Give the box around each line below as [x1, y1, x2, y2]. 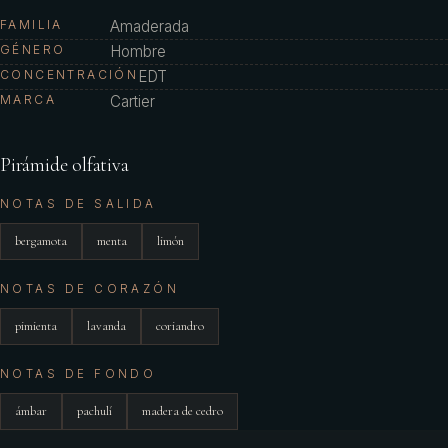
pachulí [77, 403, 112, 419]
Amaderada [110, 17, 189, 36]
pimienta [15, 318, 57, 334]
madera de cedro [142, 403, 223, 419]
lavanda [87, 318, 126, 334]
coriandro [156, 318, 204, 334]
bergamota [15, 233, 67, 249]
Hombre [110, 42, 166, 61]
